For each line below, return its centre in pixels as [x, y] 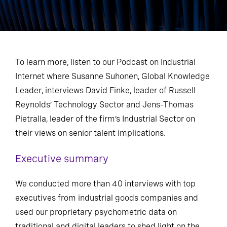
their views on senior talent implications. [90, 133]
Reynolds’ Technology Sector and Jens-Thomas [104, 105]
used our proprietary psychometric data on [96, 212]
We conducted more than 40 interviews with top [105, 184]
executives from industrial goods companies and [107, 198]
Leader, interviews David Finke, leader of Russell [105, 90]
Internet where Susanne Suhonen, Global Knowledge [112, 76]
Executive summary [62, 159]
